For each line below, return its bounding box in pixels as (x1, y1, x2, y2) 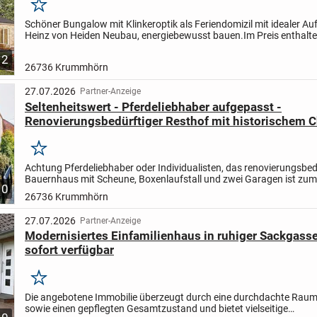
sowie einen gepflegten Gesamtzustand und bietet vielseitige (24, 302, 288, 314)
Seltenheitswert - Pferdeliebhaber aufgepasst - (24, 99, 282, 114)
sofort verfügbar (24, 243, 114, 258)
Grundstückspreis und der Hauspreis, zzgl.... (24, 41, 218, 53)
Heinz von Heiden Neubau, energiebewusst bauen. (24, 30, 243, 42)
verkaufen (24, 127, 79, 142)
